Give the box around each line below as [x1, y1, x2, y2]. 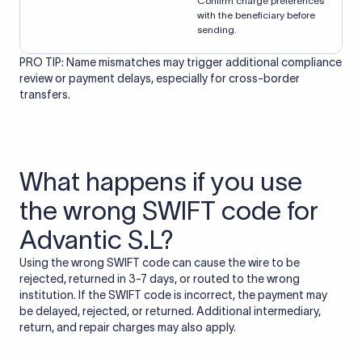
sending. [197, 24, 237, 35]
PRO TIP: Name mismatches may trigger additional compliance [19, 56, 342, 69]
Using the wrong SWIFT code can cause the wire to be [19, 256, 300, 269]
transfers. [19, 88, 70, 101]
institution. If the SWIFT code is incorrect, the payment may [19, 288, 327, 301]
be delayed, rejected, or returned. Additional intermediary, [19, 305, 321, 318]
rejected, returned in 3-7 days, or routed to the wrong [19, 272, 300, 285]
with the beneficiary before [197, 10, 315, 20]
